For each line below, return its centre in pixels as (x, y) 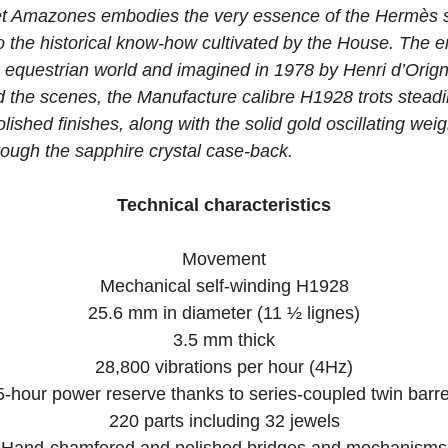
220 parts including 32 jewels (224, 421)
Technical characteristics (224, 205)
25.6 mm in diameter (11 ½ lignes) (224, 313)
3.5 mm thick (224, 340)
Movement (224, 259)
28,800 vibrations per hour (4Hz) (224, 367)
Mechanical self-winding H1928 (224, 286)
